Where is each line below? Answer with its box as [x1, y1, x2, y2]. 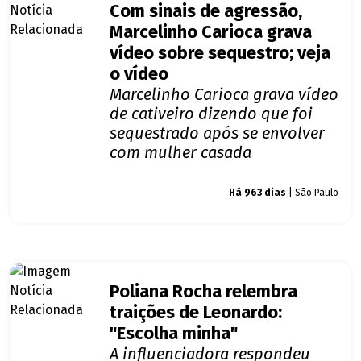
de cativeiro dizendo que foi [110, 104, 313, 124]
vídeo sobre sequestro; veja [110, 43, 330, 64]
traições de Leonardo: [110, 302, 282, 324]
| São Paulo [286, 187, 338, 199]
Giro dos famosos [123, 187, 199, 199]
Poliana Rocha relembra [110, 281, 297, 303]
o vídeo [110, 64, 168, 85]
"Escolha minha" [110, 323, 238, 345]
